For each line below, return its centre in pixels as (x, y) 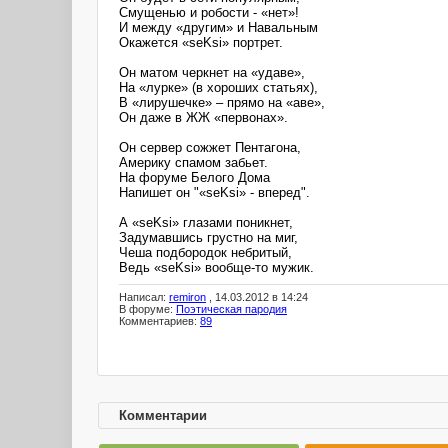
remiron (187, 297)
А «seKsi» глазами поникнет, (206, 222)
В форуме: (147, 309)
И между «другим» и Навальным (218, 27)
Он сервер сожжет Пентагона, (210, 147)
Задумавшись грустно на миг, (208, 237)
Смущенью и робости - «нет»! (209, 12)
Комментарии (163, 415)
